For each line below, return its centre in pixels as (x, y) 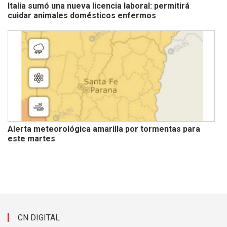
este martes (32, 139)
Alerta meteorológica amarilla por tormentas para (104, 129)
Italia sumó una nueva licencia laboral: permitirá (99, 6)
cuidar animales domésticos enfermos (82, 16)
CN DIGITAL (39, 218)
